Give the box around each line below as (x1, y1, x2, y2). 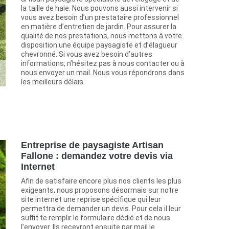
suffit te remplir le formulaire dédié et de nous (21, 214, 170, 222)
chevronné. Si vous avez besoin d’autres (21, 50, 152, 59)
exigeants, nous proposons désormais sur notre (21, 186, 178, 195)
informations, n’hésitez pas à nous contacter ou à (21, 59, 185, 68)
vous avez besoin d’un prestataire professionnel (21, 13, 179, 22)
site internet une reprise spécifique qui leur (21, 195, 161, 204)
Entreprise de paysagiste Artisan (21, 140, 164, 151)
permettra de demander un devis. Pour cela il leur (21, 204, 181, 213)
